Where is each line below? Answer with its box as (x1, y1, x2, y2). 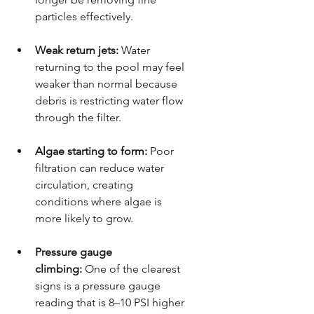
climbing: (35, 261, 82, 275)
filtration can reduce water (35, 161, 167, 175)
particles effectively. (35, 9, 133, 23)
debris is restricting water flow (35, 93, 186, 107)
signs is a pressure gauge (35, 278, 163, 292)
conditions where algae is (35, 194, 165, 208)
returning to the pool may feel (35, 60, 187, 74)
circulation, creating (35, 177, 136, 191)
